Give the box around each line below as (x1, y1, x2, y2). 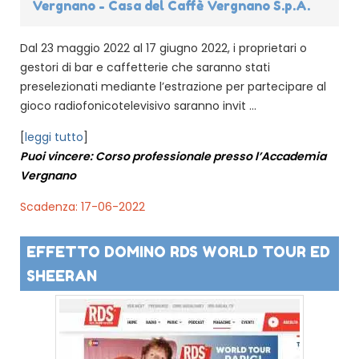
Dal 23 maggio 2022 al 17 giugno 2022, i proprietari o (20, 39, 307, 56)
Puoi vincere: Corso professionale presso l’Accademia (20, 147, 326, 164)
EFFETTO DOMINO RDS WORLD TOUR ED (26, 242, 330, 260)
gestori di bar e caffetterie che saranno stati (20, 58, 270, 75)
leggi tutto (25, 128, 83, 145)
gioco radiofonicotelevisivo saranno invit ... (20, 97, 256, 114)
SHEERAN (26, 266, 97, 284)
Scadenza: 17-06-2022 (20, 198, 145, 215)
